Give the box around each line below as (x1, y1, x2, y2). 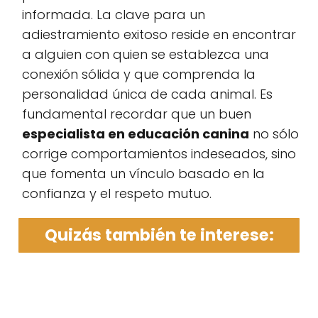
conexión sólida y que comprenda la (22, 65, 256, 83)
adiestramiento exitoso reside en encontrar (22, 25, 296, 43)
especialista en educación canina (22, 124, 249, 143)
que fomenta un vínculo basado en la (22, 164, 265, 182)
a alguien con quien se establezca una (22, 45, 269, 63)
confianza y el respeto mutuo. (22, 184, 212, 202)
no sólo (249, 124, 299, 143)
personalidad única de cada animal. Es (22, 84, 273, 103)
